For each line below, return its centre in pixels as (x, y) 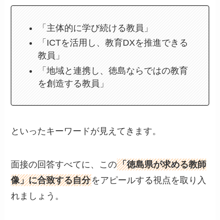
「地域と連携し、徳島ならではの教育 (113, 70)
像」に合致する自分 (51, 180)
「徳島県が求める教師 (162, 164)
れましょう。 (38, 196)
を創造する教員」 (73, 83)
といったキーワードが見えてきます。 (86, 131)
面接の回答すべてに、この (64, 164)
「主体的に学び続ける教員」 (96, 28)
